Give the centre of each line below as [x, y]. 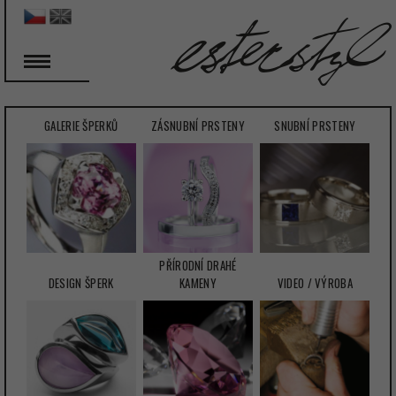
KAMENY [198, 283]
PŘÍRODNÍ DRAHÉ [198, 266]
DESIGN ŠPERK [81, 283]
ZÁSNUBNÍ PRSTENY [198, 126]
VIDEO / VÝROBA [315, 283]
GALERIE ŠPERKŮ [81, 126]
